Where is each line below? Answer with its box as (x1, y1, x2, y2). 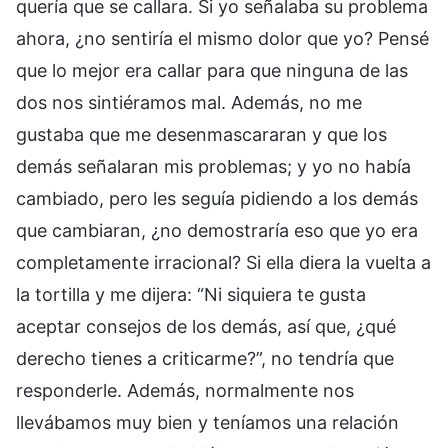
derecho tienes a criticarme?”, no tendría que (16, 347, 394, 369)
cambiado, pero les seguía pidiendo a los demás (16, 187, 418, 209)
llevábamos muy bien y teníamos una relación (16, 411, 399, 433)
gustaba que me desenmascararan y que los (16, 123, 387, 145)
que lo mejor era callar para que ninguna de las (16, 59, 408, 81)
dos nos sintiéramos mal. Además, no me (16, 91, 362, 113)
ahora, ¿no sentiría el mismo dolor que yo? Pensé (16, 27, 429, 49)
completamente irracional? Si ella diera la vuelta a (16, 251, 431, 273)
